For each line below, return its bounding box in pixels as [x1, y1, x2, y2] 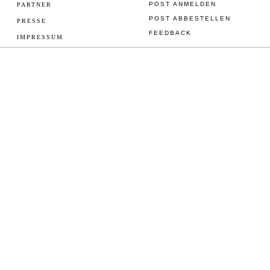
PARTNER [16, 1, 52, 8]
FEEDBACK [149, 30, 192, 37]
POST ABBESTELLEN [149, 15, 231, 22]
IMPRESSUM [16, 34, 63, 41]
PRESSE [16, 17, 46, 25]
